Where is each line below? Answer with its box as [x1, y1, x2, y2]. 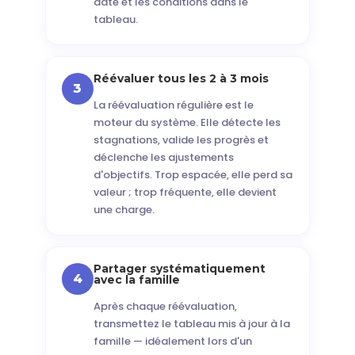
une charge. [93, 202, 155, 217]
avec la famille [93, 273, 180, 287]
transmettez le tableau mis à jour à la [93, 316, 290, 331]
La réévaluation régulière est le [93, 97, 254, 113]
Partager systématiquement [93, 261, 265, 276]
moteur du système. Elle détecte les [93, 115, 281, 130]
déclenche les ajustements [93, 150, 234, 165]
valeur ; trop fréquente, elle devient [93, 185, 277, 200]
